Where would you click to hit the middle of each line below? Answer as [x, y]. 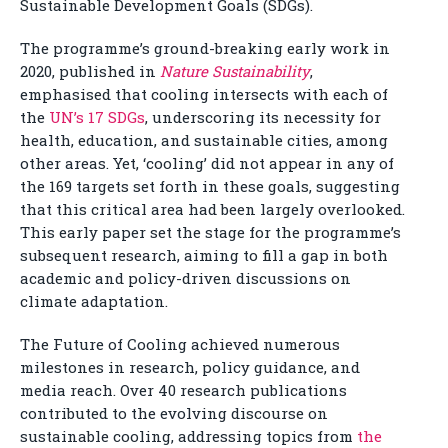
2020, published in [90, 71]
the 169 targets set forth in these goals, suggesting [210, 186]
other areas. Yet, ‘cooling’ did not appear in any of [207, 163]
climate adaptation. [94, 301]
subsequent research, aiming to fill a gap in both [204, 255]
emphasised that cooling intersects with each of [204, 94]
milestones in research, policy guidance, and [190, 367]
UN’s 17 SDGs [97, 117]
